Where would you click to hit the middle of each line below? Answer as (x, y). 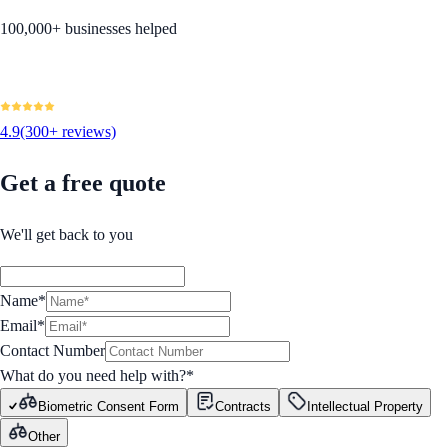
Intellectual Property (365, 407)
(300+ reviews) (68, 132)
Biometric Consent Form (108, 407)
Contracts (243, 407)
